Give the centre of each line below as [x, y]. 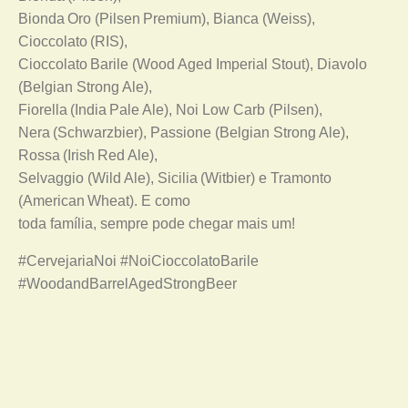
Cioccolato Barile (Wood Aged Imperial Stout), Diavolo [193, 64]
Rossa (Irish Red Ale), [88, 155]
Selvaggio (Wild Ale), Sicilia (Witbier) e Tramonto [175, 178]
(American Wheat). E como [104, 201]
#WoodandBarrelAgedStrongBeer [127, 284]
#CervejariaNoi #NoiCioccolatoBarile [138, 261]
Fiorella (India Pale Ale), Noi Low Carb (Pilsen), [170, 110]
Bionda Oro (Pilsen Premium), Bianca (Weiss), [167, 19]
